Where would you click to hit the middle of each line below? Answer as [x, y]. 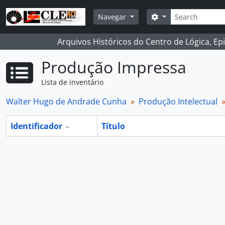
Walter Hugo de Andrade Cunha [66, 101]
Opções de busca [189, 16]
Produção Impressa [114, 67]
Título [113, 126]
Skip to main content [39, 7]
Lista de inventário [72, 82]
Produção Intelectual [178, 101]
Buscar [168, 17]
